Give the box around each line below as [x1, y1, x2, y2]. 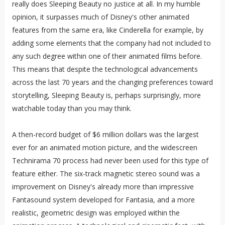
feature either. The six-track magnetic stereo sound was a [12, 168, 200, 178]
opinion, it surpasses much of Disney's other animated [12, 12, 189, 22]
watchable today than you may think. [12, 103, 132, 113]
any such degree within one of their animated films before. [12, 51, 202, 61]
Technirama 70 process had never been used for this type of [12, 155, 208, 165]
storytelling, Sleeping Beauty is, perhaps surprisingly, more [12, 90, 201, 100]
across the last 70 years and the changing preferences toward [12, 77, 213, 87]
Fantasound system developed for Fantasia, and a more [12, 194, 195, 204]
